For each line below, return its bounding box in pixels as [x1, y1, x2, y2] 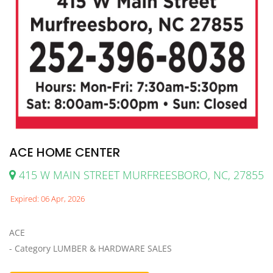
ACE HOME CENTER [9, 144, 120, 161]
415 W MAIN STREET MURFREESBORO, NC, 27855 [16, 168, 264, 183]
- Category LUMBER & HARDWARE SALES [9, 243, 172, 255]
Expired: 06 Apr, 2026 [10, 193, 85, 205]
